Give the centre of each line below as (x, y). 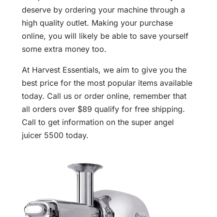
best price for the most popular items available (107, 83)
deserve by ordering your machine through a (103, 10)
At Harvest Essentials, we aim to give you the (104, 70)
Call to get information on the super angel (98, 122)
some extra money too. (64, 49)
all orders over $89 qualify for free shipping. (103, 109)
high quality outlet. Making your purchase (97, 23)
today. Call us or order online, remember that (104, 96)
